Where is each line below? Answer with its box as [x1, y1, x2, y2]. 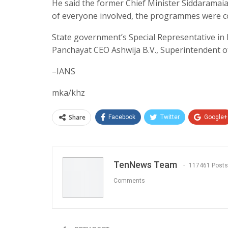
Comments [113, 177, 145, 184]
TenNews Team [113, 159, 177, 170]
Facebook [108, 113, 135, 121]
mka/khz [52, 87, 85, 98]
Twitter [160, 113, 180, 121]
